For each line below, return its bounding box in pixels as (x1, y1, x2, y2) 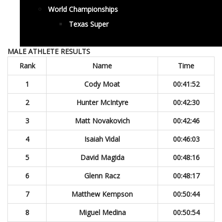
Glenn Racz (84, 171, 120, 180)
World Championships (48, 4, 118, 14)
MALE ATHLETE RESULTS (7, 47, 90, 56)
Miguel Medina (78, 208, 126, 217)
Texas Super (69, 19, 109, 29)
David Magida (80, 153, 124, 162)
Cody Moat (84, 79, 120, 89)
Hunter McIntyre (76, 98, 128, 107)
